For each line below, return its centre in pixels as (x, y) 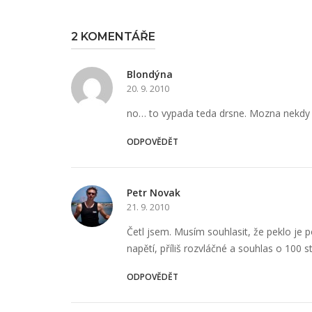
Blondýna (150, 74)
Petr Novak (154, 193)
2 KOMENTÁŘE (113, 37)
